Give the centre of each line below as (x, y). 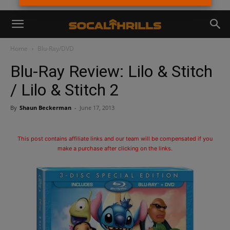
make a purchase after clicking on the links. (115, 148)
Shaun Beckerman (45, 108)
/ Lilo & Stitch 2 (65, 90)
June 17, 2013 (97, 108)
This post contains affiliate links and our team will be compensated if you (115, 139)
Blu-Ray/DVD (56, 49)
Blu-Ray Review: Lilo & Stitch (111, 71)
